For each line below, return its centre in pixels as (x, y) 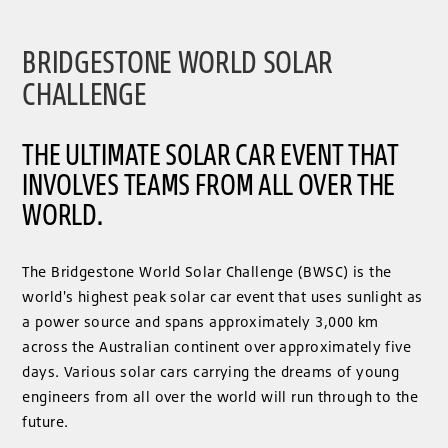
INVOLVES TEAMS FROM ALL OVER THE (209, 183)
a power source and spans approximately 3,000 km (200, 321)
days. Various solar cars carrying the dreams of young (211, 371)
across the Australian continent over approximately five (217, 346)
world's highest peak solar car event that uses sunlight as (222, 296)
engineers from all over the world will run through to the (220, 396)
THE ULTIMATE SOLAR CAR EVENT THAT (210, 153)
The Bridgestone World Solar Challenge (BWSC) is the (207, 271)
